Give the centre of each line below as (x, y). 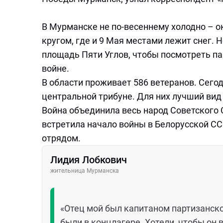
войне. (56, 68)
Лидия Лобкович (89, 160)
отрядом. (62, 138)
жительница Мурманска (85, 171)
